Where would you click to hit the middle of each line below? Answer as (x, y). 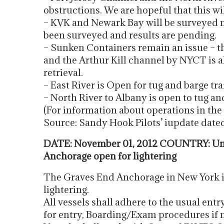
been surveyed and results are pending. (130, 35)
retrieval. (63, 72)
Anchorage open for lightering (110, 156)
